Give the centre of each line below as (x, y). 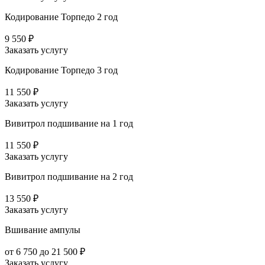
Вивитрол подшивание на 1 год (69, 123)
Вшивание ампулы (43, 230)
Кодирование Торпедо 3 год (61, 70)
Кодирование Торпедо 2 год (61, 17)
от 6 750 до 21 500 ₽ (45, 251)
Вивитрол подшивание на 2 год (69, 176)
